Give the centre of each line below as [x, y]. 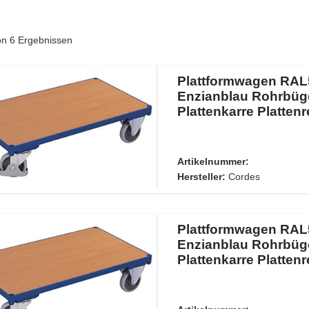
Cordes [244, 176]
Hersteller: [201, 176]
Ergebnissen [44, 40]
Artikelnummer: [213, 161]
